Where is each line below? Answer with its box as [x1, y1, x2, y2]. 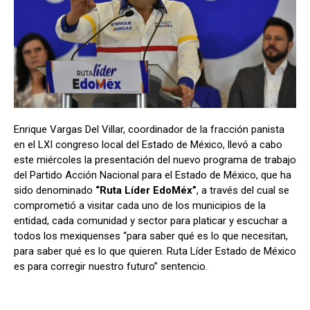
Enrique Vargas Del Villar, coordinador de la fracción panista [14, 123, 284, 136]
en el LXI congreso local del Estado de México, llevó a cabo [14, 138, 282, 152]
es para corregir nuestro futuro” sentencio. [14, 260, 208, 273]
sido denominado [14, 184, 95, 197]
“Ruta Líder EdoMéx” [95, 184, 197, 197]
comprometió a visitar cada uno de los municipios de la [14, 199, 266, 212]
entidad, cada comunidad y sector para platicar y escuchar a [14, 215, 287, 228]
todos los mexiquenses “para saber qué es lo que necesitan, [14, 230, 288, 243]
